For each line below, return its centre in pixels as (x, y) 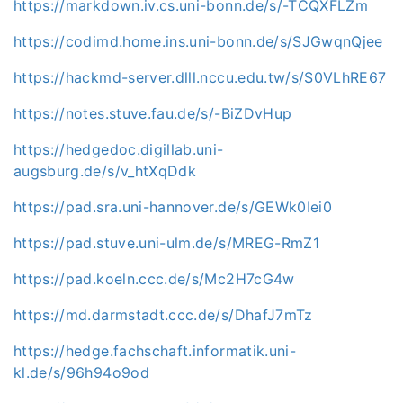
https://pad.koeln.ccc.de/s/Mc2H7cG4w (154, 278)
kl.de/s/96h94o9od (81, 372)
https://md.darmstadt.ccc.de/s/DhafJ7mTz (163, 314)
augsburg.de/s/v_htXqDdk (105, 170)
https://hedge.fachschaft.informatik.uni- (155, 350)
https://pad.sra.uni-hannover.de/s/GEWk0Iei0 (173, 206)
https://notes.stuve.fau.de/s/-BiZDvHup (153, 113)
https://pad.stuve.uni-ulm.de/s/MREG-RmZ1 (166, 242)
